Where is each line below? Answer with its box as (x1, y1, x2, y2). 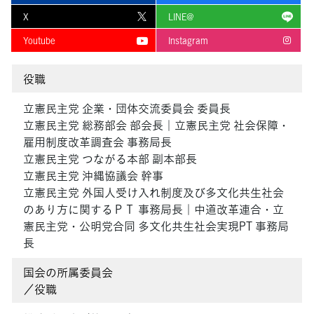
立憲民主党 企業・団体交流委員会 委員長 (23, 100, 231, 117)
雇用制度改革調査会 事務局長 (23, 133, 172, 151)
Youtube (23, 34, 55, 48)
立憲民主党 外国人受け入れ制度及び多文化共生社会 (23, 184, 284, 201)
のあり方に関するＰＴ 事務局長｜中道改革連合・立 (23, 200, 284, 218)
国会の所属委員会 (23, 264, 113, 281)
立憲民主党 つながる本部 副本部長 (23, 150, 197, 168)
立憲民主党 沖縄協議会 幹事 (23, 167, 163, 184)
